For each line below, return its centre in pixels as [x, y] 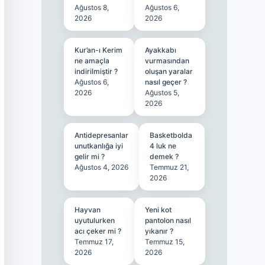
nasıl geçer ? [166, 82]
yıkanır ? [159, 231]
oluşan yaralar [169, 71]
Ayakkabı [161, 50]
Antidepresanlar [101, 135]
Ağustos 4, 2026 [101, 167]
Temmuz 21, [169, 167]
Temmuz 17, [94, 242]
